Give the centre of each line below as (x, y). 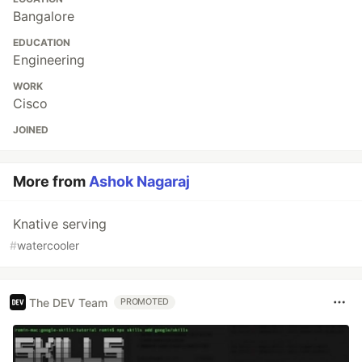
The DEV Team (68, 302)
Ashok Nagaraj (139, 182)
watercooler (48, 246)
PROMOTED (145, 302)
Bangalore (44, 17)
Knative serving (60, 224)
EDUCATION (42, 43)
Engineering (49, 60)
